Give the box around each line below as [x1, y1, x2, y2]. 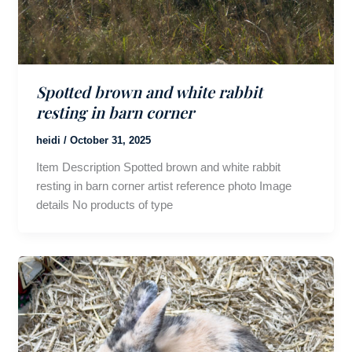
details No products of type [35, 198, 173, 212]
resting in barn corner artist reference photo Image [35, 179, 291, 193]
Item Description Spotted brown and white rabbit [35, 160, 280, 174]
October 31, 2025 [69, 134, 151, 147]
